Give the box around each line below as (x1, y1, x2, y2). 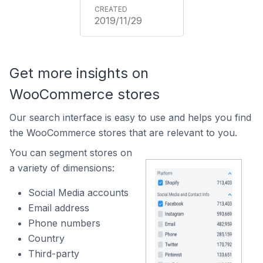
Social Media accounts (28, 187, 129, 198)
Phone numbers (28, 217, 100, 229)
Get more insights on (9, 65, 149, 82)
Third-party (28, 248, 79, 259)
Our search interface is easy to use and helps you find (9, 112, 251, 123)
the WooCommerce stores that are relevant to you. (9, 127, 237, 139)
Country (28, 232, 65, 244)
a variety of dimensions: (9, 162, 114, 174)
